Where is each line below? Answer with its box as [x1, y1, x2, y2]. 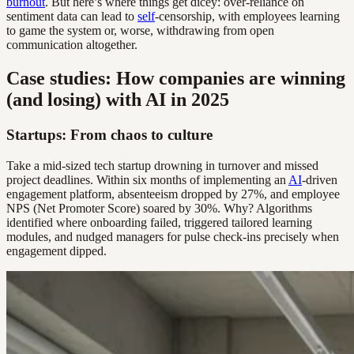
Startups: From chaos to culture [6, 126, 213, 143]
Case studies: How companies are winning [6, 67, 345, 88]
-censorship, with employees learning [155, 9, 340, 24]
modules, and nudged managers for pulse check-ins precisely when [6, 229, 339, 243]
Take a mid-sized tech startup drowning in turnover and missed [6, 158, 318, 172]
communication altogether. [6, 38, 137, 52]
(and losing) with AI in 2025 [6, 88, 229, 110]
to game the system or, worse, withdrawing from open [6, 24, 274, 38]
